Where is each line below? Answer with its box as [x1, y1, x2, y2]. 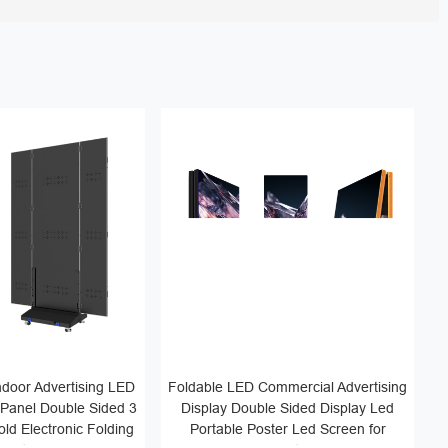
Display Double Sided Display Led [181, 399, 395, 416]
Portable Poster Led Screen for [189, 420, 386, 437]
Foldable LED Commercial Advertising [168, 378, 408, 395]
